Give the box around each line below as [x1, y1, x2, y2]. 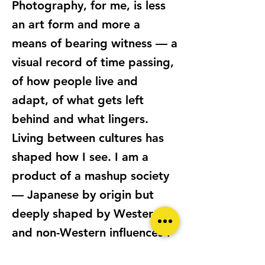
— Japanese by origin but [12, 188, 154, 202]
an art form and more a [12, 17, 140, 31]
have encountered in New [12, 244, 152, 258]
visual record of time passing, [12, 55, 174, 69]
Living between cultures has [12, 131, 164, 145]
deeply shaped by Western [12, 206, 160, 221]
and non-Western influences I [12, 225, 170, 240]
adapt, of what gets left [12, 93, 144, 107]
